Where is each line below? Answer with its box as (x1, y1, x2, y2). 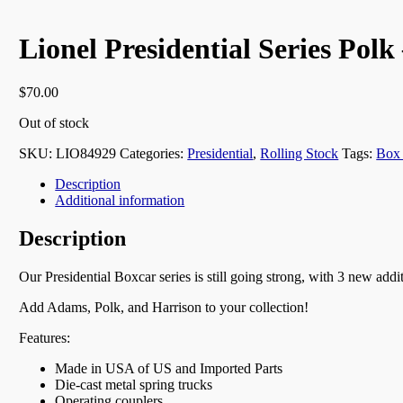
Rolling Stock (260, 146, 339, 162)
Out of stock (19, 115, 90, 131)
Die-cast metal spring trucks (55, 376, 213, 392)
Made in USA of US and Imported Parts (55, 360, 283, 376)
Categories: (120, 146, 188, 162)
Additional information (55, 193, 185, 209)
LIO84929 (56, 146, 117, 162)
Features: (19, 329, 71, 345)
